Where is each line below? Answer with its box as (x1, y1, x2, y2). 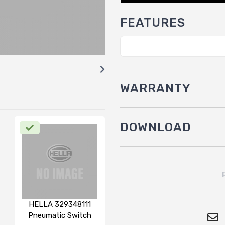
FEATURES (120, 15, 185, 30)
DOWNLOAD (120, 120, 191, 134)
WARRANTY (120, 81, 191, 95)
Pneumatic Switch (28, 210, 91, 220)
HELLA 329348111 (29, 199, 91, 209)
